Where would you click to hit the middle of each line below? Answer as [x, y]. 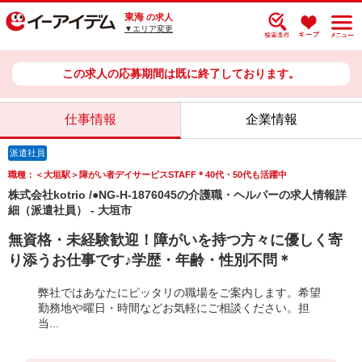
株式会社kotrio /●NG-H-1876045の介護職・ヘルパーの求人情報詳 [177, 195]
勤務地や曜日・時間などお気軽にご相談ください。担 [174, 308]
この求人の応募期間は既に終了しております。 [181, 74]
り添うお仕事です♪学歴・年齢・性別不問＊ [150, 260]
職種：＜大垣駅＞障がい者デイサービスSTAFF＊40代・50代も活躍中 [147, 175]
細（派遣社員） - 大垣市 [70, 210]
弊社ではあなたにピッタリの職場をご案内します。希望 [180, 293]
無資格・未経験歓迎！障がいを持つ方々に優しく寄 [175, 240]
